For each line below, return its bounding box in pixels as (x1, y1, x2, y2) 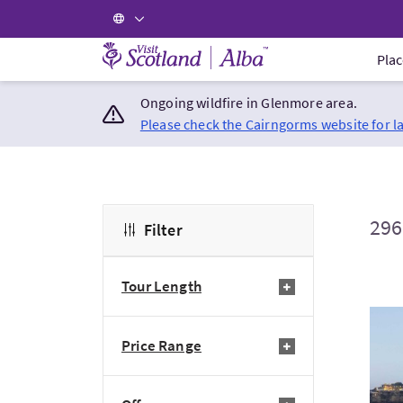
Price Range (121, 336, 201, 355)
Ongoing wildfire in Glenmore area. (139, 94, 357, 112)
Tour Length (121, 276, 201, 296)
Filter (143, 219, 183, 240)
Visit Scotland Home (102, 39, 243, 60)
